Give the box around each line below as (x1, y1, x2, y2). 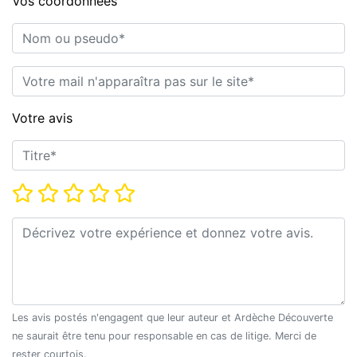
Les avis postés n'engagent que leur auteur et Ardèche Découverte (12, 312, 188, 324)
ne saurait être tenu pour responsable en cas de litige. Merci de (12, 330, 62, 343)
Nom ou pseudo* (11, 23, 114, 40)
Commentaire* (11, 218, 99, 234)
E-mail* (11, 66, 56, 83)
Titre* (11, 140, 45, 157)
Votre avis (12, 110, 73, 127)
